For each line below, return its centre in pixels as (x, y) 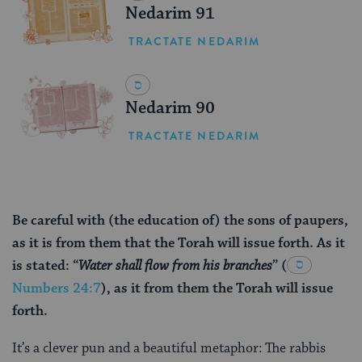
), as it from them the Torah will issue (217, 288)
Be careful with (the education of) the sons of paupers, (180, 220)
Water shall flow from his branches (175, 265)
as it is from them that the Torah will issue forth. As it (179, 243)
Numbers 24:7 (57, 288)
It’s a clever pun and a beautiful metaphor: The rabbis (169, 348)
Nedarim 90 (170, 108)
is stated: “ (45, 265)
